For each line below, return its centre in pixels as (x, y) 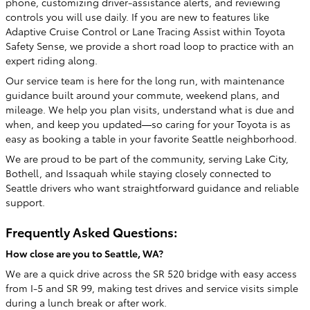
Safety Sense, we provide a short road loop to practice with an (150, 46)
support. (25, 202)
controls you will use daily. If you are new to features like (137, 17)
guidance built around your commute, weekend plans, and (143, 95)
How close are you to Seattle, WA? (84, 253)
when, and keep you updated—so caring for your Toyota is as (148, 124)
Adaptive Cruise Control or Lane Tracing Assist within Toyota (145, 31)
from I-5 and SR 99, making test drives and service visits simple (152, 288)
